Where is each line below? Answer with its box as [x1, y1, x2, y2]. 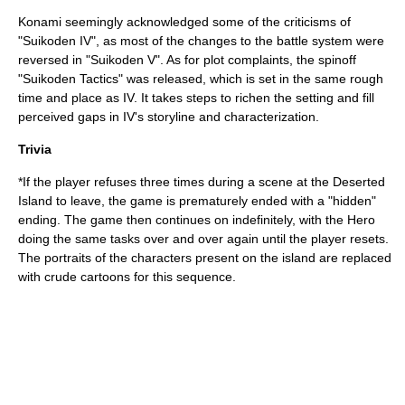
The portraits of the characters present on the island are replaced [18, 250, 391, 265]
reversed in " [18, 52, 90, 67]
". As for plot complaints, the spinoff [155, 52, 356, 67]
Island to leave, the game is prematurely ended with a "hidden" [18, 193, 376, 208]
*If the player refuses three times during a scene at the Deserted [18, 174, 385, 189]
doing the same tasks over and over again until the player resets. [18, 231, 389, 246]
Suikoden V [90, 52, 155, 67]
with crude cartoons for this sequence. [18, 269, 236, 284]
